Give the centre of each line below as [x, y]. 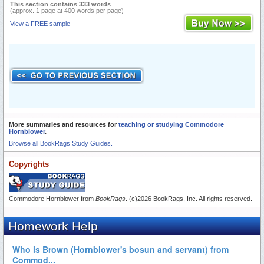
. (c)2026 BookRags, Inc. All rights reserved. [189, 198]
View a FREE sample [40, 23]
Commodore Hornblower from [52, 198]
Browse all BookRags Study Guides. [61, 143]
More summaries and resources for [64, 124]
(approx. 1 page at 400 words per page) [67, 10]
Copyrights [29, 164]
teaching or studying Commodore [171, 124]
